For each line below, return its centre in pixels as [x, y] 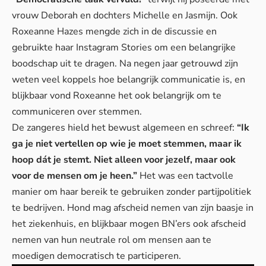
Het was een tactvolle [185, 176]
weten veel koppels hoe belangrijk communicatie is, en [129, 80]
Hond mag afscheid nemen [124, 208]
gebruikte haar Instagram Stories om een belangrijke [124, 48]
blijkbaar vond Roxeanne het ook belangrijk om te [117, 96]
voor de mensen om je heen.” [75, 176]
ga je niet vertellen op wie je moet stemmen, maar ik [127, 144]
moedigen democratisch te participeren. [96, 256]
